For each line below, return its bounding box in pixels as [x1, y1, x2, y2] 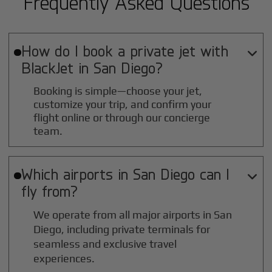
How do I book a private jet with [21, 41, 228, 60]
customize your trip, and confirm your [33, 98, 212, 111]
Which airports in [21, 165, 133, 183]
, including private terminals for [61, 223, 211, 236]
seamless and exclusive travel [33, 237, 177, 251]
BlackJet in [21, 58, 93, 77]
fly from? [21, 182, 78, 200]
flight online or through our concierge [33, 111, 211, 124]
